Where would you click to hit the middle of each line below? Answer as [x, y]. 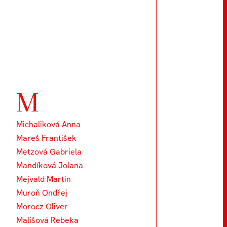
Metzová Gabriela [49, 152]
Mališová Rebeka [47, 220]
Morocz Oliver [42, 206]
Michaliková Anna [48, 124]
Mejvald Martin [43, 179]
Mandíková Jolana [49, 165]
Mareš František [46, 138]
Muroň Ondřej [42, 193]
